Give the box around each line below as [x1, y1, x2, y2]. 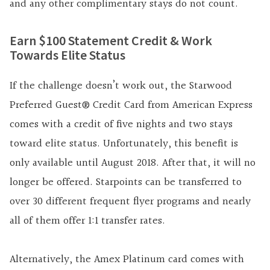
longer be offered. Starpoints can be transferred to [10, 174, 242, 192]
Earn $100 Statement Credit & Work [10, 32, 212, 49]
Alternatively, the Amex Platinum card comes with [10, 251, 244, 269]
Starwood [189, 77, 232, 95]
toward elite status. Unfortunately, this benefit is [10, 135, 238, 153]
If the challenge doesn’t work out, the [10, 77, 189, 95]
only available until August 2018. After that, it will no [10, 154, 256, 172]
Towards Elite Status [10, 46, 125, 64]
